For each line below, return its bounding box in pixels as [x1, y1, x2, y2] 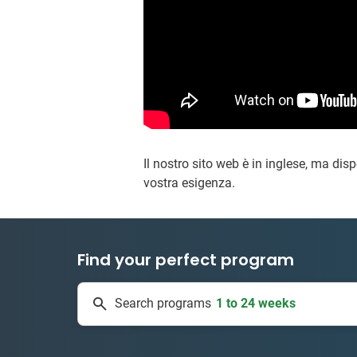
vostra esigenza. [143, 175, 236, 190]
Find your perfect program [77, 248, 294, 271]
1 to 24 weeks [216, 271, 296, 287]
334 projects [220, 296, 292, 312]
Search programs [115, 296, 211, 312]
